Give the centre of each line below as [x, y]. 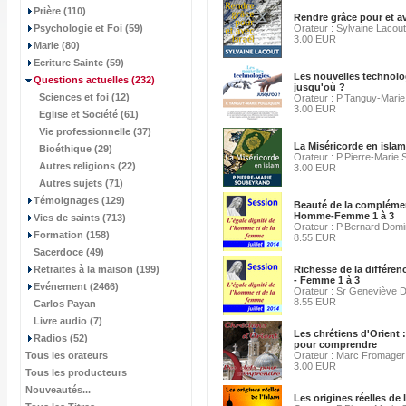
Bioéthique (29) [76, 149]
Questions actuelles [81, 80]
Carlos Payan [65, 304]
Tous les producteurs [76, 372]
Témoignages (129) [79, 200]
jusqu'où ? [319, 87]
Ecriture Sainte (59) [79, 63]
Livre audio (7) [68, 321]
